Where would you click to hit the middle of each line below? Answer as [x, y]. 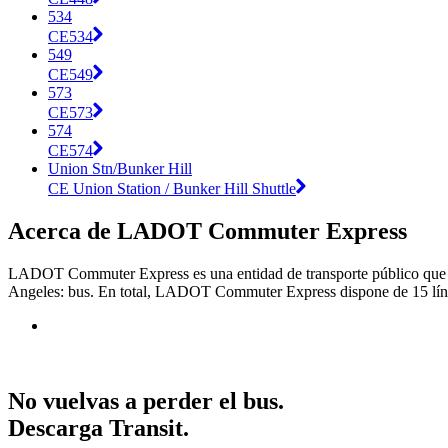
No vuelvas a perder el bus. [146, 401]
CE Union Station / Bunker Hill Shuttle [172, 188]
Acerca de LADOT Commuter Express [207, 230]
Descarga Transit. [98, 428]
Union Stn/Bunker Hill [120, 168]
